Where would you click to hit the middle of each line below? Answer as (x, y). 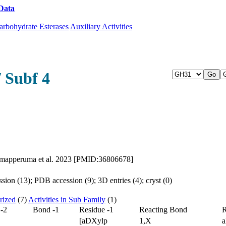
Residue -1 (96, 209)
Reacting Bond (163, 209)
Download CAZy (46, 8)
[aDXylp (93, 220)
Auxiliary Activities (101, 26)
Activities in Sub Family (67, 199)
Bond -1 (46, 209)
